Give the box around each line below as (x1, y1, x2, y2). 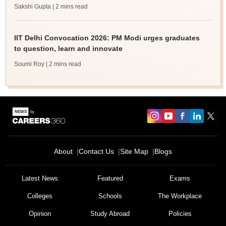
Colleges (27, 192, 53, 200)
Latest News (22, 175, 59, 183)
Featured (97, 175, 123, 183)
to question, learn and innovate (14, 44, 123, 53)
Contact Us (79, 147, 114, 156)
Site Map (120, 147, 148, 156)
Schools (98, 192, 122, 200)
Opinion (29, 210, 51, 218)
